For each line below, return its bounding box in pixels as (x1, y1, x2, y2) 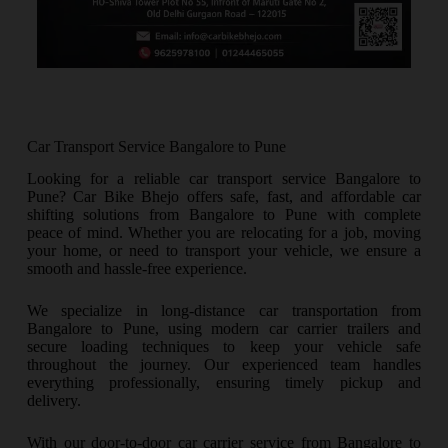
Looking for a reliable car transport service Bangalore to (26, 170, 422, 188)
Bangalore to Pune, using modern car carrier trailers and (26, 320, 422, 338)
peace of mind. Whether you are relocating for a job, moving (26, 224, 422, 242)
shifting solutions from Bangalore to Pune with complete (26, 206, 422, 224)
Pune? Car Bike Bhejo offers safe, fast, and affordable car (26, 188, 422, 206)
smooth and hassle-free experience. (26, 260, 247, 278)
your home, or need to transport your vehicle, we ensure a (26, 242, 422, 260)
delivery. (26, 392, 81, 410)
